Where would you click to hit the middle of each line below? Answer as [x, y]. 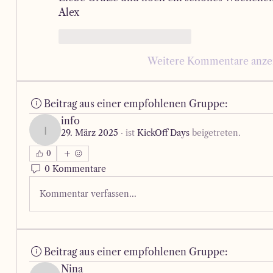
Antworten [169, 36]
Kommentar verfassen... [88, 193]
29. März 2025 [90, 133]
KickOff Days [164, 133]
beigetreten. [215, 133]
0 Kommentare [76, 168]
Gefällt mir [99, 36]
